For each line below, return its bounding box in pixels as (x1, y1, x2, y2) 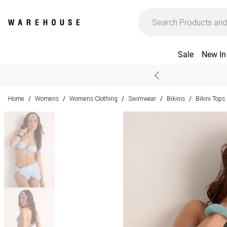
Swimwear (128, 95, 156, 102)
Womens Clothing (69, 95, 118, 102)
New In (201, 50, 226, 59)
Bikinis (167, 95, 185, 102)
